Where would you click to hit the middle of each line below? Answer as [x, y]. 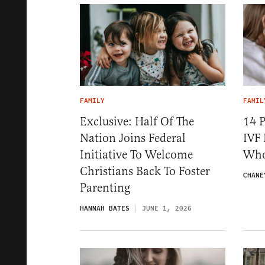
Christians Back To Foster [145, 172]
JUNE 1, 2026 [167, 209]
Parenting [105, 188]
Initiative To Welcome [136, 155]
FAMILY [92, 101]
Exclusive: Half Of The [137, 122]
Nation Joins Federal [133, 138]
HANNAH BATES [105, 209]
